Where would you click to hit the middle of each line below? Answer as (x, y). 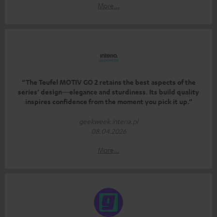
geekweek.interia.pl (108, 121)
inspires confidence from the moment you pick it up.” (108, 102)
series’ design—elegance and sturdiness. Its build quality (108, 92)
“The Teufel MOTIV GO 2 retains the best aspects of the (108, 82)
